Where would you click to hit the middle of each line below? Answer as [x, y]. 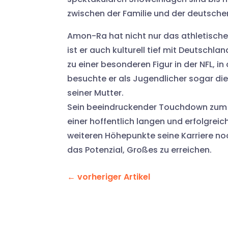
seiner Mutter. [95, 93]
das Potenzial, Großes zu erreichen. [139, 150]
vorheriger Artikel [114, 177]
